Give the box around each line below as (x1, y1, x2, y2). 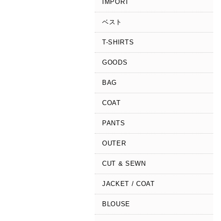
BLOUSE (102, 200, 130, 208)
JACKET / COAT (102, 180, 155, 187)
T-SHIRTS (102, 38, 134, 46)
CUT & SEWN (102, 160, 146, 167)
